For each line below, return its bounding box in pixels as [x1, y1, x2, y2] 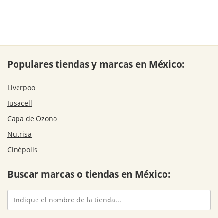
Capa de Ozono [7, 114, 57, 124]
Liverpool [7, 83, 37, 92]
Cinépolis [7, 145, 37, 155]
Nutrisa [7, 129, 32, 139]
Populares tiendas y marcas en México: [7, 57, 184, 71]
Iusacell [7, 98, 32, 108]
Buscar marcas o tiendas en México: [7, 167, 170, 181]
